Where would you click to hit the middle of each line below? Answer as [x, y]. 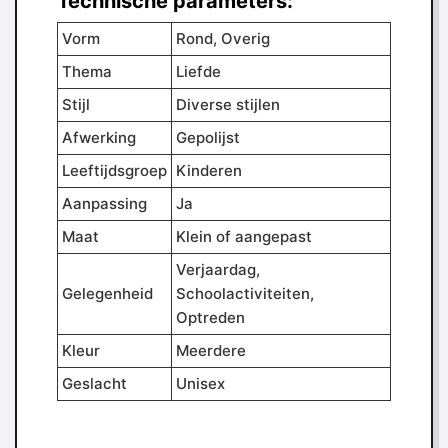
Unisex [200, 383]
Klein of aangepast [244, 236]
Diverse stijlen [228, 104]
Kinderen [209, 170]
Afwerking [99, 137]
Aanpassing [104, 203]
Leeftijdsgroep [114, 170]
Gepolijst [208, 137]
